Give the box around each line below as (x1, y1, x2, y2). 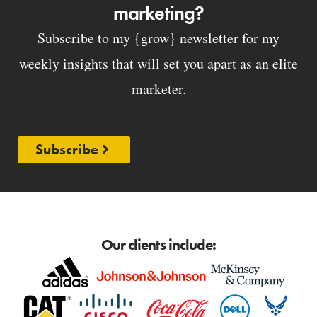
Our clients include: (100, 235, 217, 255)
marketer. (131, 79, 186, 98)
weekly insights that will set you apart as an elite (19, 53, 298, 73)
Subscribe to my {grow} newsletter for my (38, 28, 279, 47)
